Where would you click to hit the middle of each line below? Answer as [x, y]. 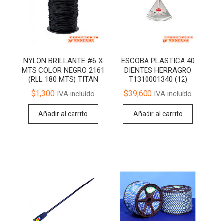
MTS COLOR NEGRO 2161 [63, 70]
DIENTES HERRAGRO [158, 70]
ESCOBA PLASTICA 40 [158, 60]
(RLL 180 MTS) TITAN [63, 79]
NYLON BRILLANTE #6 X [63, 60]
